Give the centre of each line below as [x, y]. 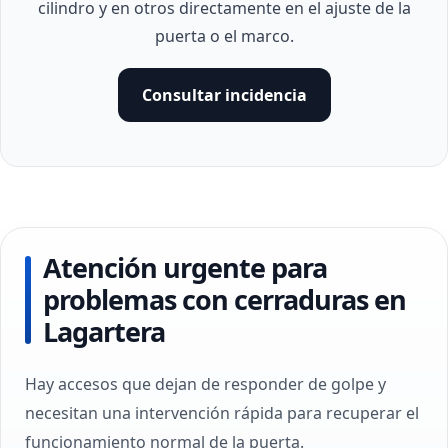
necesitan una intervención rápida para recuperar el [222, 413]
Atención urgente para [185, 267]
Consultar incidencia [224, 95]
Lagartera [104, 331]
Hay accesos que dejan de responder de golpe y [205, 384]
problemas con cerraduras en [224, 299]
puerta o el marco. [224, 36]
